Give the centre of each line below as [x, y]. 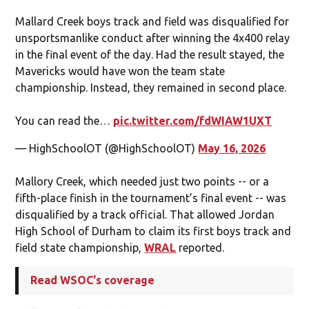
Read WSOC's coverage [93, 280]
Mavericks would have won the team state [120, 71]
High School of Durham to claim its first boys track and [153, 231]
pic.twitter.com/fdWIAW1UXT [193, 120]
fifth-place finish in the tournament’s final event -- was [151, 198]
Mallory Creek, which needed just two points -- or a [142, 181]
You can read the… [64, 120]
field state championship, [80, 247]
